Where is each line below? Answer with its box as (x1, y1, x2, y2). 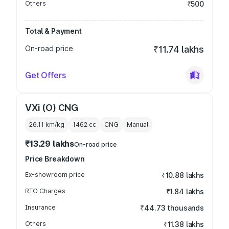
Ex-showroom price (25, 171, 85, 178)
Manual (127, 121, 148, 128)
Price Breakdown (25, 154, 85, 163)
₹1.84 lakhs (166, 187, 204, 196)
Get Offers (25, 70, 66, 80)
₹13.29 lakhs (25, 139, 75, 149)
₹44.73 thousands (140, 203, 204, 212)
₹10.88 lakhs (161, 171, 204, 179)
